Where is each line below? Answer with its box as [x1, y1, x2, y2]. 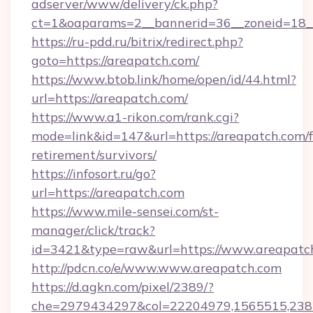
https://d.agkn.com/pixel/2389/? [31, 279, 214, 295]
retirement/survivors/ [31, 147, 156, 163]
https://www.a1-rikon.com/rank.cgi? [31, 109, 239, 125]
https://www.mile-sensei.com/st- [31, 203, 219, 219]
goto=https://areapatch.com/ [31, 52, 199, 68]
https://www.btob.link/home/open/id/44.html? [31, 71, 296, 87]
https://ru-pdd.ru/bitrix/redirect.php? [31, 34, 243, 50]
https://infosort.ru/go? [31, 166, 156, 182]
